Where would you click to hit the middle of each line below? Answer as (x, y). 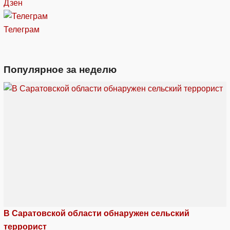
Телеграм (22, 30)
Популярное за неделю (60, 70)
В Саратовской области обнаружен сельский (97, 214)
